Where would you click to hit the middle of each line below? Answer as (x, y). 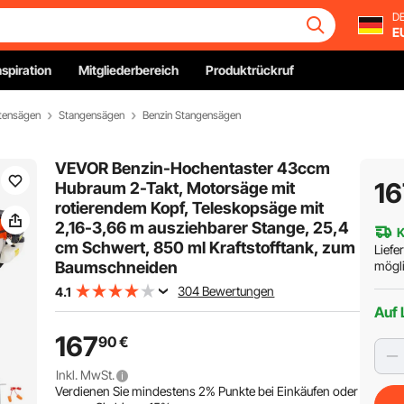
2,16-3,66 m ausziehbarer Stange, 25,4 (202, 228)
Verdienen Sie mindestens (127, 391)
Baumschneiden (117, 267)
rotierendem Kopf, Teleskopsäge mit (190, 208)
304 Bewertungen (226, 291)
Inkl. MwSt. (86, 375)
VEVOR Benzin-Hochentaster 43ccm (193, 168)
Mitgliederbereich (129, 70)
